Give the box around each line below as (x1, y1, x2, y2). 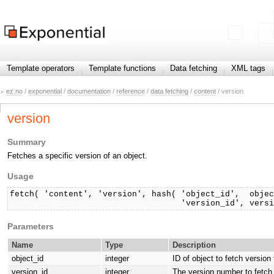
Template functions (89, 64, 156, 73)
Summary (7, 137, 46, 147)
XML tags (231, 64, 265, 73)
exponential (28, 87, 62, 95)
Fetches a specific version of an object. (7, 151, 147, 161)
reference (116, 87, 145, 95)
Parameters (7, 221, 54, 231)
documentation (67, 87, 111, 95)
